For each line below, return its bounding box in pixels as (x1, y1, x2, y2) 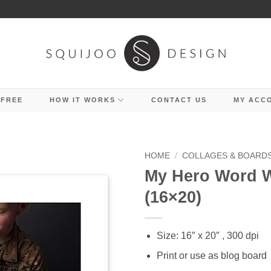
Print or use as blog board (157, 250, 267, 261)
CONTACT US (151, 96, 207, 103)
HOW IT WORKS (49, 96, 116, 103)
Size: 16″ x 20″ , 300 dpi (157, 230, 260, 241)
